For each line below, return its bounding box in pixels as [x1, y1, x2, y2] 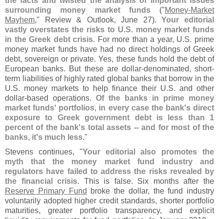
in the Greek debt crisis [5, 35, 93, 44]
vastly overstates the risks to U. [5, 25, 126, 34]
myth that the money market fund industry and [5, 157, 214, 166]
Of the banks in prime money [96, 93, 214, 103]
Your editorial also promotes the [82, 147, 215, 156]
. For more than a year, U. [93, 35, 185, 44]
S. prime [184, 35, 215, 44]
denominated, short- [143, 64, 215, 73]
